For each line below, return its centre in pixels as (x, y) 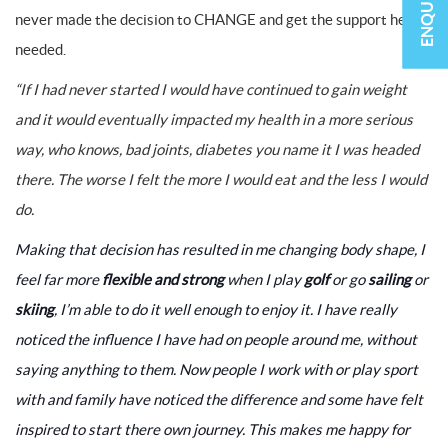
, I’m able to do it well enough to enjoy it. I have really (225, 309)
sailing (389, 279)
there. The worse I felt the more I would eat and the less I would (221, 179)
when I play (264, 279)
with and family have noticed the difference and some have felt (219, 399)
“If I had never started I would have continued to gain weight (211, 89)
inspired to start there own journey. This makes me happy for (212, 429)
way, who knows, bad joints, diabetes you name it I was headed (217, 149)
